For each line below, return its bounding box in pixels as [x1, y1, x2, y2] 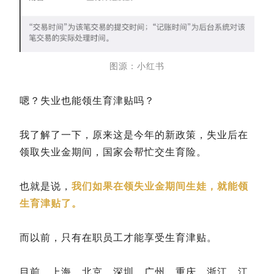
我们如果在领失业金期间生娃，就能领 [72, 181, 248, 192]
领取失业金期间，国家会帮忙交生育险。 [20, 147, 207, 158]
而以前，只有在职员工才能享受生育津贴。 [20, 232, 217, 243]
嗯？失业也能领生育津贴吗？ [20, 95, 155, 106]
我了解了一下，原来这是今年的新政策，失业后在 [20, 130, 248, 141]
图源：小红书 [109, 62, 165, 72]
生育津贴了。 [20, 198, 82, 209]
